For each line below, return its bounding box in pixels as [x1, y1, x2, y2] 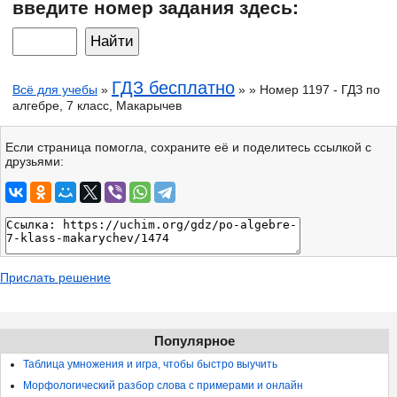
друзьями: [5, 153, 64, 168]
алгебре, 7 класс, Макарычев [12, 97, 182, 113]
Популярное [154, 332, 236, 348]
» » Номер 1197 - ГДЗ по [235, 82, 380, 97]
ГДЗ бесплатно [112, 77, 235, 97]
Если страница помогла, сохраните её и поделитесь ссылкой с [5, 139, 371, 154]
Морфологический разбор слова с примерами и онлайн [23, 378, 303, 392]
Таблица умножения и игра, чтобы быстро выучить [23, 357, 277, 370]
